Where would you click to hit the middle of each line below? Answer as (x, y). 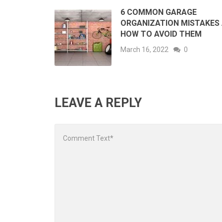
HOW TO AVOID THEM (161, 34)
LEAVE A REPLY (98, 103)
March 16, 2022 (144, 49)
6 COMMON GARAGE (159, 12)
